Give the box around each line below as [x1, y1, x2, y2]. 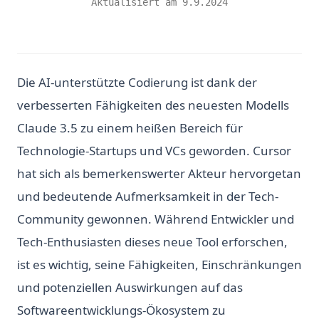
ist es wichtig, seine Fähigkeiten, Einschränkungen [17, 256, 302, 273]
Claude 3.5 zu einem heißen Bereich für [17, 120, 243, 136]
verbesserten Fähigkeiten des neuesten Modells [17, 97, 289, 113]
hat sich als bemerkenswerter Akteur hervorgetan [17, 165, 301, 182]
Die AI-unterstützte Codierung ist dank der [17, 74, 257, 90]
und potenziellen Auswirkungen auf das [17, 279, 243, 296]
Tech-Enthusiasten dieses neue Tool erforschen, [17, 234, 288, 250]
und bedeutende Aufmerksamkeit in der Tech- [17, 188, 278, 204]
